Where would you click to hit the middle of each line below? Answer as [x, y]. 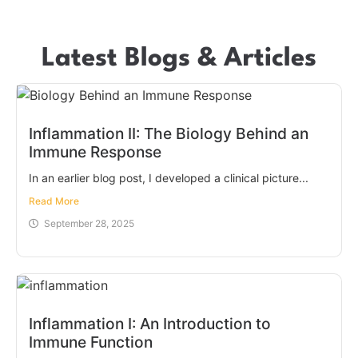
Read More [54, 201]
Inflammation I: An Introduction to [150, 323]
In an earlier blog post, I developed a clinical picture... [169, 177]
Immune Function [91, 342]
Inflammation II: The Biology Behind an [169, 133]
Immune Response [95, 151]
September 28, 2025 [89, 223]
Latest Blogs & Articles [179, 59]
